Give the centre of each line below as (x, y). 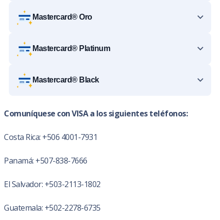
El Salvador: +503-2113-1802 (52, 184)
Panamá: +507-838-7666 (46, 161)
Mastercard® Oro (62, 17)
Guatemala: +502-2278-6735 (52, 208)
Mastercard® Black (66, 80)
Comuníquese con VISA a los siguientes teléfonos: (96, 113)
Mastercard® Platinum (71, 48)
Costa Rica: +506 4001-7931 (51, 137)
